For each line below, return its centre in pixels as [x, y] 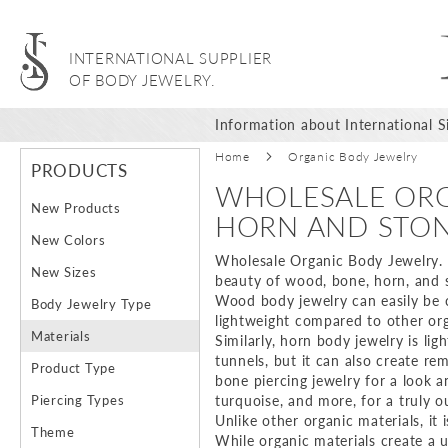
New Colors [68, 240]
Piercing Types [78, 400]
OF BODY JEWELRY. [142, 80]
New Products [76, 208]
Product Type [73, 368]
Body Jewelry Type [91, 304]
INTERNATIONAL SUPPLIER [170, 58]
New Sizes [64, 272]
